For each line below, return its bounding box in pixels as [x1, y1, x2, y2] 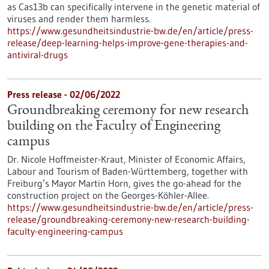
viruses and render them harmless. [7, 13, 151, 25]
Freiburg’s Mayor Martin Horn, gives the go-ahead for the [7, 177, 241, 189]
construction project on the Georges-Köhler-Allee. [7, 189, 209, 201]
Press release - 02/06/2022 [7, 88, 120, 100]
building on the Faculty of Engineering [7, 119, 220, 134]
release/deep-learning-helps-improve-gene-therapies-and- [7, 37, 248, 49]
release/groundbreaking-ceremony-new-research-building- [7, 213, 250, 225]
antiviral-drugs [7, 49, 68, 61]
